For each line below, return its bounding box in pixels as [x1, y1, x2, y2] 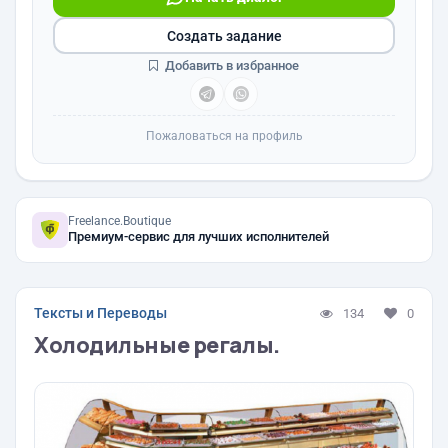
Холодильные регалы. [34, 330, 280, 360]
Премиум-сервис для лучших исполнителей [68, 229, 329, 244]
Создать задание [166, 27, 282, 44]
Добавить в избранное [162, 58, 299, 73]
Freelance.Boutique [68, 214, 171, 228]
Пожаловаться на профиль [145, 129, 303, 143]
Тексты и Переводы [34, 305, 167, 321]
